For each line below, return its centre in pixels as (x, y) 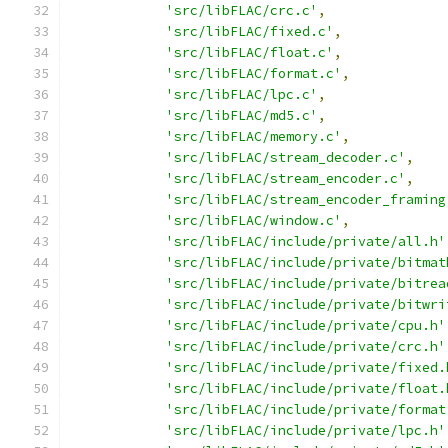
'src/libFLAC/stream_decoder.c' (286, 157)
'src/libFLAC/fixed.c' (250, 31)
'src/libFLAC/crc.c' (242, 10)
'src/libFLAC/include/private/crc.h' (306, 346)
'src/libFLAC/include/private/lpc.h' (306, 430)
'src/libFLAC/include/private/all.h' (306, 241)
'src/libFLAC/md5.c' (242, 115)
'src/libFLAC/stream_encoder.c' (286, 178)
